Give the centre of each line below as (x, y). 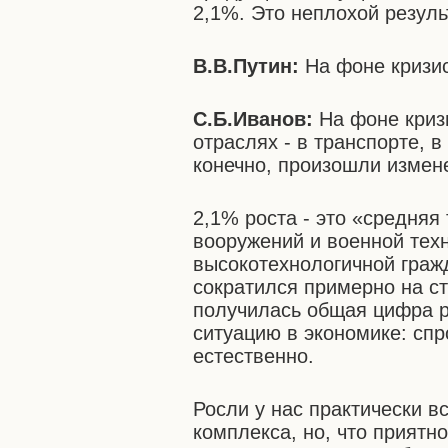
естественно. (254, 356)
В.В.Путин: (246, 66)
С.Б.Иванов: (253, 119)
